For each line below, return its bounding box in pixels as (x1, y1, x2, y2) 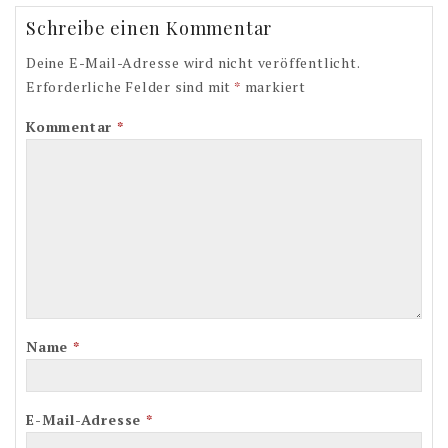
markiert (240, 77, 307, 97)
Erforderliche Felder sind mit (26, 77, 235, 97)
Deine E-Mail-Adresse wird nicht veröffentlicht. (26, 53, 360, 73)
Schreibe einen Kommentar (26, 16, 273, 41)
